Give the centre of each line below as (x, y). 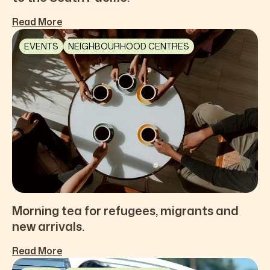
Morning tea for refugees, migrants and (125, 211)
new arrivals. (48, 226)
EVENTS (41, 46)
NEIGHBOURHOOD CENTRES (129, 46)
